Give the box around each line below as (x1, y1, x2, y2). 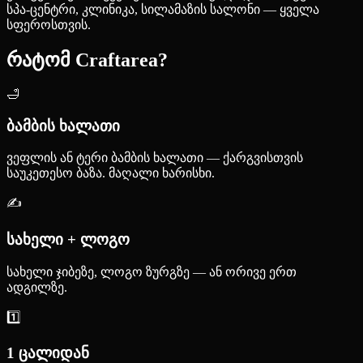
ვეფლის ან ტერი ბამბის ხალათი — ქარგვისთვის (6, 151, 303, 165)
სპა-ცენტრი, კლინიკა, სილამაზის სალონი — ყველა (6, 2, 319, 16)
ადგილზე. (6, 280, 67, 294)
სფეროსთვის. (6, 18, 91, 32)
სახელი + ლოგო (6, 230, 130, 248)
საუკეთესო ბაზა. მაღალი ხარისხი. (6, 166, 215, 181)
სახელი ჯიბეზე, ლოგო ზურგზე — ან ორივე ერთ (6, 264, 297, 279)
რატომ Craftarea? (6, 49, 168, 70)
